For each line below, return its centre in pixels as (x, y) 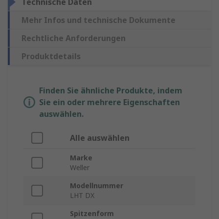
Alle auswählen (100, 138)
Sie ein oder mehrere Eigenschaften (109, 102)
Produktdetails (51, 56)
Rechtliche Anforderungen (74, 38)
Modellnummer (97, 186)
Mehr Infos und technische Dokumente (99, 20)
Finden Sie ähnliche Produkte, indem (111, 91)
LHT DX (82, 196)
